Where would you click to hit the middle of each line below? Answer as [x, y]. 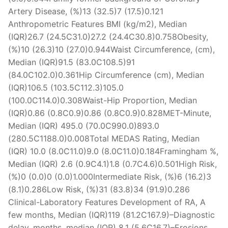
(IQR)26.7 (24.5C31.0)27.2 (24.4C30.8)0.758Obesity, [108, 36]
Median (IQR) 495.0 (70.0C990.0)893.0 [84, 125]
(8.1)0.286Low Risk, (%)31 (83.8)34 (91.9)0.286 [99, 189]
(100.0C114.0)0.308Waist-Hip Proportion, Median [103, 100]
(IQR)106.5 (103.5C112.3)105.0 [66, 87]
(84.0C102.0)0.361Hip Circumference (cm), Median [106, 75]
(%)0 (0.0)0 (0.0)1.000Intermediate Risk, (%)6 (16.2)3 [110, 176]
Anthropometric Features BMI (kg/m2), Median [97, 24]
